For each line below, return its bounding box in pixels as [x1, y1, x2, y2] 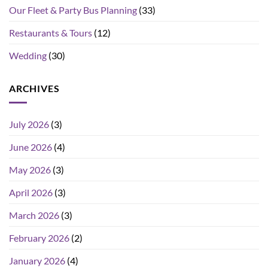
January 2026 [9, 255, 65, 267]
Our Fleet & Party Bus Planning [9, 4, 137, 16]
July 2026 [9, 118, 49, 130]
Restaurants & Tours [9, 26, 92, 38]
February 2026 [9, 232, 69, 244]
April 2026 [9, 187, 53, 199]
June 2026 [9, 141, 52, 153]
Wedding [9, 49, 47, 61]
